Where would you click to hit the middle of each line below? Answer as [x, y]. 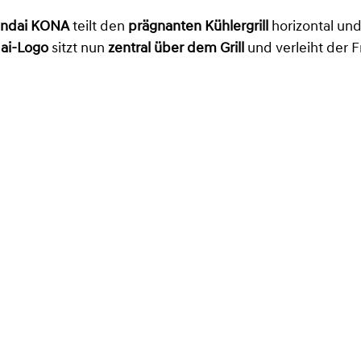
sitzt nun [78, 48]
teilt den [99, 27]
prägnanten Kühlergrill [198, 27]
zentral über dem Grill [176, 48]
